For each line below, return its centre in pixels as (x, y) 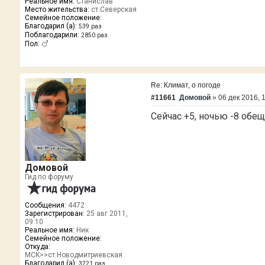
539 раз (90, 26)
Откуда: (37, 246)
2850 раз (94, 35)
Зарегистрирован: (54, 213)
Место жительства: (57, 9)
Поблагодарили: (52, 35)
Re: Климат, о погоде (186, 85)
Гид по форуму (49, 177)
